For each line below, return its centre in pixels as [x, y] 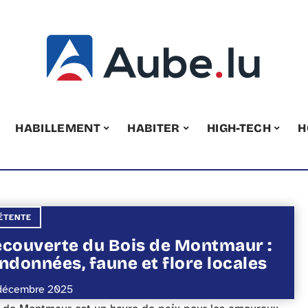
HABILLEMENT [58, 128]
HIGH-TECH [239, 128]
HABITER [154, 128]
